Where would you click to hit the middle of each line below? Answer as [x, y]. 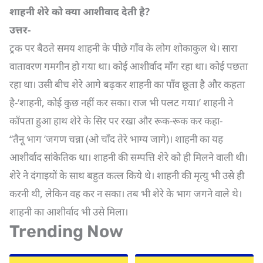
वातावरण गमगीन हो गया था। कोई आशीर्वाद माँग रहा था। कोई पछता [129, 66]
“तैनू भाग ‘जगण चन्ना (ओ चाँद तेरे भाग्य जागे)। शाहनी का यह [116, 139]
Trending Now [66, 231]
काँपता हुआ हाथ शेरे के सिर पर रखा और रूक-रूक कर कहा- [116, 121]
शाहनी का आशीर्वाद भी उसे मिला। [69, 212]
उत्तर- [20, 30]
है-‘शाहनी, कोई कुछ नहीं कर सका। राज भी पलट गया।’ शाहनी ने [121, 102]
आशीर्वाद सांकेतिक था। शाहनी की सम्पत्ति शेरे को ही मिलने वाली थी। [129, 157]
